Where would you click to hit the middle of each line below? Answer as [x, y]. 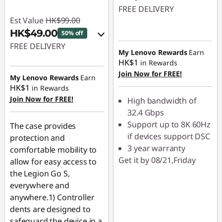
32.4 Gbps [146, 112]
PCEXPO [32, 112]
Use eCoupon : [45, 100]
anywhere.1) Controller [52, 197]
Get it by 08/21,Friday [157, 160]
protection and [37, 138]
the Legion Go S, [40, 173]
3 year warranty [156, 148]
